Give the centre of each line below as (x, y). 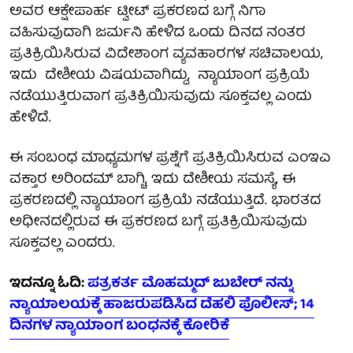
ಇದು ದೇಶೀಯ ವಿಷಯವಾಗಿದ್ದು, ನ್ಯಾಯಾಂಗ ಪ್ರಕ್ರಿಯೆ (160, 76)
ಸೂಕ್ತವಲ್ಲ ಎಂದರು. (66, 243)
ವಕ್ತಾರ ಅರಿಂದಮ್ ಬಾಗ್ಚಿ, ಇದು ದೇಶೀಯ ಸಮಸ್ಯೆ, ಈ (152, 180)
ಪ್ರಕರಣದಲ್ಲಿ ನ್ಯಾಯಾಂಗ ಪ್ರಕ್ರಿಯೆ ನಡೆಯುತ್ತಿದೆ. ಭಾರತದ (165, 201)
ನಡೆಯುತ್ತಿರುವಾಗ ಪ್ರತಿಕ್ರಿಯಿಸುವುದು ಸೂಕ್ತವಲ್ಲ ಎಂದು (161, 97)
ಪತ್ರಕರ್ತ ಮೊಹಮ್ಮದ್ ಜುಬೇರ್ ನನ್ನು (190, 284)
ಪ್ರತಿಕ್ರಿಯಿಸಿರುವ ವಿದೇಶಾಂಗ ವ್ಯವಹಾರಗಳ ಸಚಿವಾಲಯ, (166, 54)
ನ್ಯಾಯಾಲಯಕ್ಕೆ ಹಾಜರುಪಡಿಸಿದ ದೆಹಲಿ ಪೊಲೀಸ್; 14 (162, 305)
